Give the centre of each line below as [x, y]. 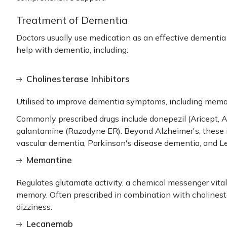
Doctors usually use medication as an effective [103, 37]
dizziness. [34, 206]
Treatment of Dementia [72, 20]
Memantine [49, 160]
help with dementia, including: [72, 49]
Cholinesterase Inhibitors [78, 79]
